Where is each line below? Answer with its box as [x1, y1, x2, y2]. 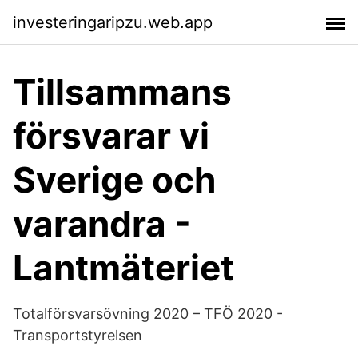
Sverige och [13, 158, 216, 201]
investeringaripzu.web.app [13, 12, 213, 32]
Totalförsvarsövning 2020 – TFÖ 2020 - [13, 305, 283, 322]
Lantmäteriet [13, 246, 234, 289]
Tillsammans [13, 70, 232, 113]
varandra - [13, 202, 191, 245]
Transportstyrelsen [13, 327, 142, 344]
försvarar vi [13, 114, 209, 157]
